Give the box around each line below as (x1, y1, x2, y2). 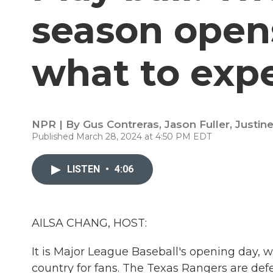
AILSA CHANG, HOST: (32, 216, 147, 230)
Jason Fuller (165, 118, 230, 130)
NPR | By (32, 118, 83, 130)
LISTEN (67, 163, 102, 175)
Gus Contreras (83, 118, 159, 130)
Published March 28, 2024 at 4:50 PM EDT (32, 131, 211, 142)
